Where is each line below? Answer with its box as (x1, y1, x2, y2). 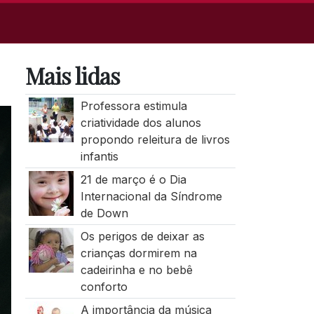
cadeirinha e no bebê (80, 263, 193, 277)
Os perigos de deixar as (80, 229, 205, 243)
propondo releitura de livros (80, 132, 230, 146)
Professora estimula (80, 99, 187, 113)
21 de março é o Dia (80, 172, 186, 186)
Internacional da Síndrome (80, 189, 222, 203)
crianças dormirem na (80, 246, 197, 260)
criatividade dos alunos (80, 116, 201, 130)
